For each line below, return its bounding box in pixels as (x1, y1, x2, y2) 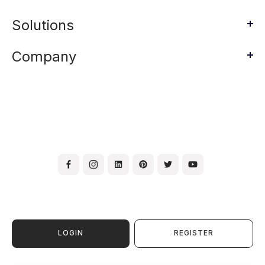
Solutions (12, 16, 74, 34)
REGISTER (174, 228, 214, 238)
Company (12, 47, 76, 65)
